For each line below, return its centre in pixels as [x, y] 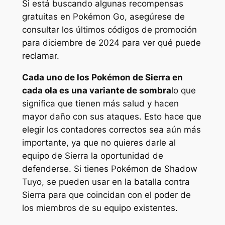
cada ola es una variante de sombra [96, 91]
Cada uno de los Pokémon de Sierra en [102, 78]
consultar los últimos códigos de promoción [109, 30]
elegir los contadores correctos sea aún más [111, 130]
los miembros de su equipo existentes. [100, 208]
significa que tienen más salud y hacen [100, 104]
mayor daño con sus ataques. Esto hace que [111, 117]
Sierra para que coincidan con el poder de [106, 195]
